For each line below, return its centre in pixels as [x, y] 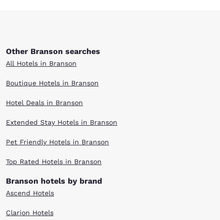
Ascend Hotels [30, 193]
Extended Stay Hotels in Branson [62, 122]
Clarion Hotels [30, 213]
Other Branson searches [53, 51]
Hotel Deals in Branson [44, 103]
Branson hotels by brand [54, 181]
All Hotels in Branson [41, 63]
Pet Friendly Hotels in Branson [57, 142]
